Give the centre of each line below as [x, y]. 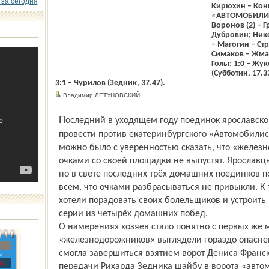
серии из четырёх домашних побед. [133, 214]
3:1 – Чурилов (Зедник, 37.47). [110, 83]
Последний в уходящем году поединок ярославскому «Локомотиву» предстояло [62, 120]
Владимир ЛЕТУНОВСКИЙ [100, 95]
